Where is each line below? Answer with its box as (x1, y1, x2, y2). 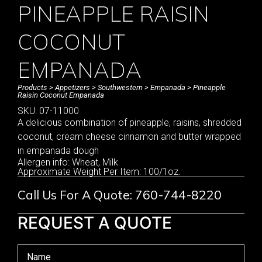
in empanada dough (18, 144, 99, 156)
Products (18, 82, 47, 92)
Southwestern (98, 82, 143, 92)
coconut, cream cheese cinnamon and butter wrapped (18, 130, 241, 142)
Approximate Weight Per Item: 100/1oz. (18, 166, 181, 177)
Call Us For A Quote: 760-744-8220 (18, 187, 222, 202)
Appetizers (55, 82, 90, 92)
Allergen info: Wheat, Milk (18, 156, 118, 168)
